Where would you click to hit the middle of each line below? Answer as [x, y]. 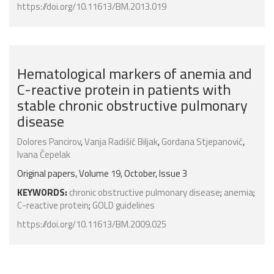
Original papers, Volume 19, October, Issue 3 [102, 174]
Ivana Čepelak [44, 155]
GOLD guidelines [124, 206]
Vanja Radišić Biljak [121, 142]
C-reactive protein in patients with [124, 90]
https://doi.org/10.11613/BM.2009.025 [92, 224]
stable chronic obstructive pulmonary [132, 106]
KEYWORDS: [42, 193]
